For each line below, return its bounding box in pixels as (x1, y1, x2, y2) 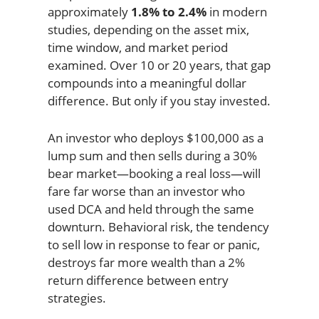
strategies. (47, 289, 106, 306)
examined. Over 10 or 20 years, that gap (47, 56, 271, 73)
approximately (47, 3, 131, 20)
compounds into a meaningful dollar (47, 74, 246, 91)
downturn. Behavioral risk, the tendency (47, 218, 269, 235)
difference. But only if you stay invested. (47, 92, 271, 109)
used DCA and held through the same (47, 200, 254, 217)
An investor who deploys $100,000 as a (47, 129, 263, 146)
